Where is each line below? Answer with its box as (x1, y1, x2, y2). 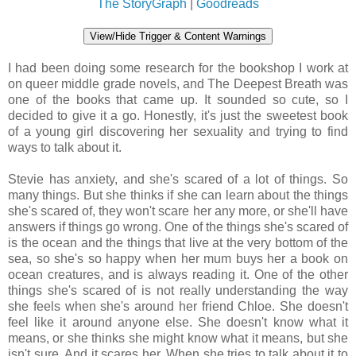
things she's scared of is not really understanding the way (8, 283, 348, 297)
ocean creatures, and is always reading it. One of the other (8, 267, 348, 281)
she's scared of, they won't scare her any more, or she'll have (8, 203, 348, 218)
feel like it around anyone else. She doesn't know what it (8, 315, 348, 329)
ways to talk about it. (8, 140, 122, 154)
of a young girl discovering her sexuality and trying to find (8, 124, 348, 138)
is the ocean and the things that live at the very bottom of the (8, 235, 348, 250)
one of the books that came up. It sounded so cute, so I (8, 92, 348, 106)
